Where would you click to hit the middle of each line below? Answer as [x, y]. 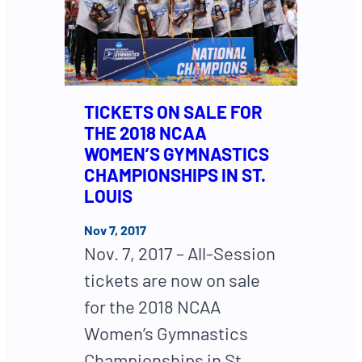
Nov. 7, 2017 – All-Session [180, 253]
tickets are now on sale [172, 280]
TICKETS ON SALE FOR [173, 111]
